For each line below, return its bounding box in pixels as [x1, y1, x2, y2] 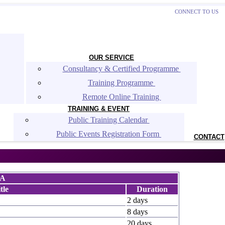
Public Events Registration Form [56, 130, 161, 138]
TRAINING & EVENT [68, 105, 130, 113]
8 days [127, 207, 148, 216]
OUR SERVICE [89, 54, 134, 61]
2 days [127, 196, 148, 204]
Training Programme [88, 78, 155, 87]
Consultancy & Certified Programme [62, 64, 181, 73]
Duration [137, 185, 168, 193]
